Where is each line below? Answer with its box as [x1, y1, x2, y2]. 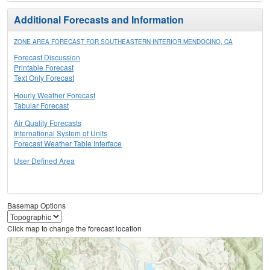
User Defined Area [14, 155, 75, 166]
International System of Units [14, 128, 107, 139]
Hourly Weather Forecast [14, 90, 95, 101]
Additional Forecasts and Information [14, 13, 184, 27]
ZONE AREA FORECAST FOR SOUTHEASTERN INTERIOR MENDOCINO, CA [14, 37, 233, 46]
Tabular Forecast [14, 100, 69, 111]
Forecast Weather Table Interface [14, 138, 122, 149]
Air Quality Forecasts [14, 118, 81, 128]
